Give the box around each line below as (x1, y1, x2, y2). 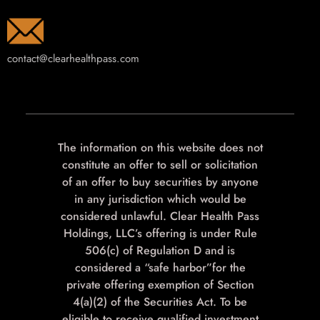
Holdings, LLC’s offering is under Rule (63, 225, 257, 242)
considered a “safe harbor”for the (74, 259, 246, 276)
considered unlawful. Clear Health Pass (61, 208, 259, 225)
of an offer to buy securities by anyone (61, 174, 259, 191)
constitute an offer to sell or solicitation (62, 156, 258, 174)
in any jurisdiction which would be (74, 191, 246, 208)
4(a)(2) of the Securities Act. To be (73, 294, 247, 311)
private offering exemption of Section (66, 276, 254, 294)
